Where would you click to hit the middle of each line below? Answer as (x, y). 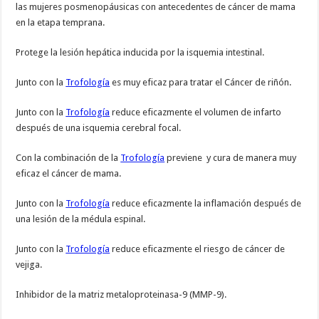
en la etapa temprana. (61, 23)
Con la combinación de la (68, 158)
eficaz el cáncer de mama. (69, 174)
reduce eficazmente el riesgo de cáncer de (198, 249)
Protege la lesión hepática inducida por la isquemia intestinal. (140, 53)
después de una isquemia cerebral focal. (99, 128)
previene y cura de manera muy (231, 158)
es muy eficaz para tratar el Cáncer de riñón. (201, 83)
